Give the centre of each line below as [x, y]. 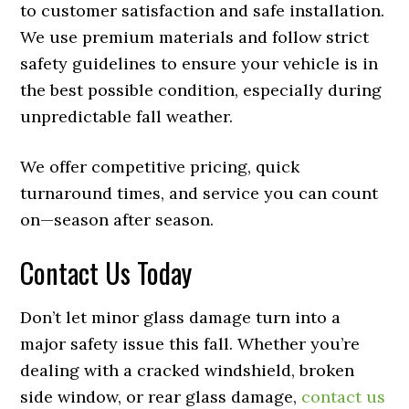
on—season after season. [117, 220]
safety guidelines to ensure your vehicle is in [199, 64]
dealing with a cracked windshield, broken [188, 371]
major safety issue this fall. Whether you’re [190, 344]
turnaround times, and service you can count [199, 194]
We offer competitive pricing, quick [160, 167]
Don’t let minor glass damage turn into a [181, 318]
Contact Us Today [106, 273]
